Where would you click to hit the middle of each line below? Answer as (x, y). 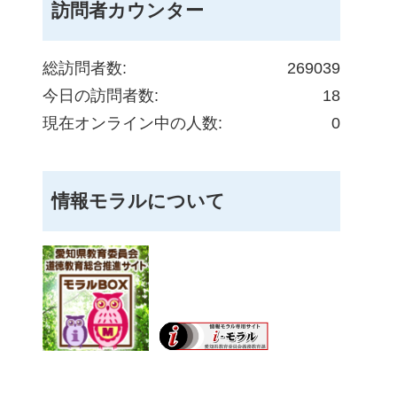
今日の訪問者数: (101, 96)
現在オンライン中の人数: (132, 123)
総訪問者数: (85, 68)
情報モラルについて (138, 201)
